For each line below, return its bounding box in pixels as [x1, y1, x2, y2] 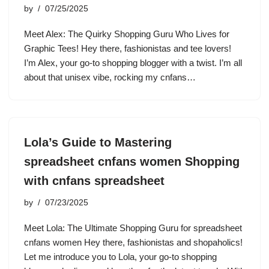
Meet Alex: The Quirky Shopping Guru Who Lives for [24, 29, 229, 39]
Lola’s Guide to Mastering [24, 136, 172, 149]
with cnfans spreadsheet [24, 174, 165, 187]
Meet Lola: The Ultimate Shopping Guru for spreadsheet [24, 223, 242, 233]
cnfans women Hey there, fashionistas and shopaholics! [24, 237, 243, 247]
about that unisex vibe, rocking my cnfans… [24, 72, 198, 82]
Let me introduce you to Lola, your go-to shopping [24, 252, 217, 262]
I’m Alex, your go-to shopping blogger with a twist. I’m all [24, 58, 242, 68]
